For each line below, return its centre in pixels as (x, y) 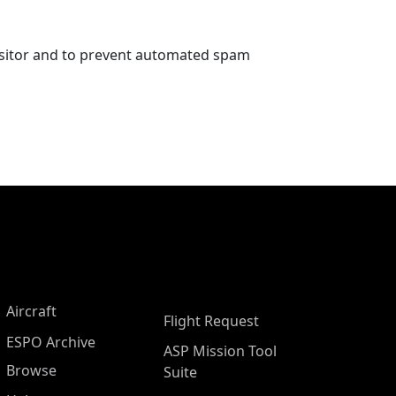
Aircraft (31, 312)
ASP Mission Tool (220, 351)
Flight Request (211, 321)
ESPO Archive (51, 343)
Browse (31, 371)
